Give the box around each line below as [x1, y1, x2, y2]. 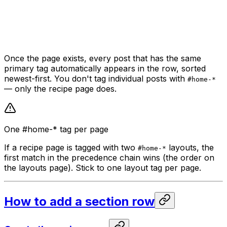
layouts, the [166, 142, 214, 153]
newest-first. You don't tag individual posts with [4, 73, 187, 84]
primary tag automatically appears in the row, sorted [4, 63, 206, 74]
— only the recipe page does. [4, 84, 117, 94]
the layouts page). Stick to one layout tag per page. [4, 163, 201, 173]
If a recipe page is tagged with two [4, 142, 138, 153]
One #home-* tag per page [4, 124, 108, 135]
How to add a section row [4, 194, 155, 209]
